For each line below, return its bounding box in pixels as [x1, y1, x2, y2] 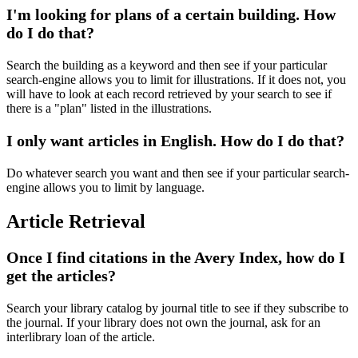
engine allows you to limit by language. [6, 181, 205, 195]
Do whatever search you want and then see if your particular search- [6, 166, 349, 181]
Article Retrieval [6, 211, 145, 233]
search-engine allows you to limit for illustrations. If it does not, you [6, 73, 346, 87]
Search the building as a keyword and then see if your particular [6, 58, 327, 73]
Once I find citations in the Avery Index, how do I [6, 249, 345, 267]
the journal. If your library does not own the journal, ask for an [6, 316, 320, 330]
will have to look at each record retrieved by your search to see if [6, 87, 332, 101]
